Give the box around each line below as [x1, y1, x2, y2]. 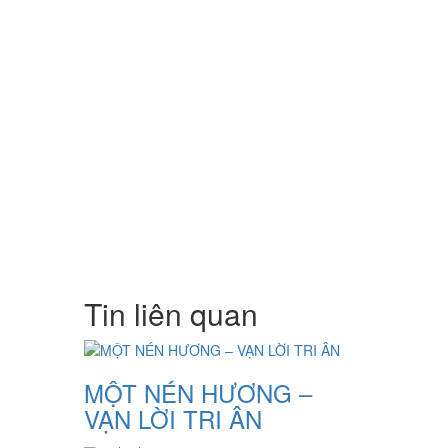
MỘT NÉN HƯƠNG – [83, 375, 312, 411]
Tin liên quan [83, 292, 258, 336]
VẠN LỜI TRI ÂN [83, 401, 262, 437]
